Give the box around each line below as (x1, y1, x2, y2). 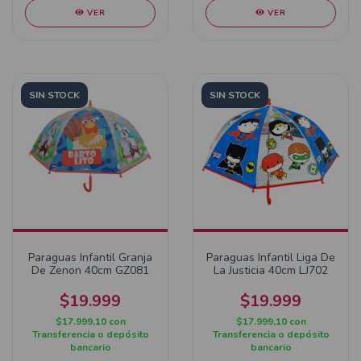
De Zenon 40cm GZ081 (31, 263, 149, 278)
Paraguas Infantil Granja (28, 250, 152, 265)
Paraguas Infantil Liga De (206, 250, 335, 265)
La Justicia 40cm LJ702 (214, 263, 328, 278)
